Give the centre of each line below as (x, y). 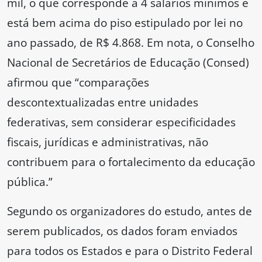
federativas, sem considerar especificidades (121, 122)
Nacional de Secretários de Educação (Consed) (128, 63)
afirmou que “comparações (78, 82)
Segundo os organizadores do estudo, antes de (130, 211)
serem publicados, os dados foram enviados (122, 231)
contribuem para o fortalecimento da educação (131, 162)
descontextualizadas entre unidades (103, 102)
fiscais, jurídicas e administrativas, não (108, 142)
